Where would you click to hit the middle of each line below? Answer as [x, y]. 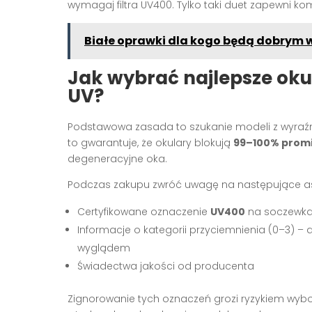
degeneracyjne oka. [117, 158]
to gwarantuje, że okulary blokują [150, 142]
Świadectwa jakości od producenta [166, 266]
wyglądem [104, 248]
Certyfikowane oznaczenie [144, 211]
